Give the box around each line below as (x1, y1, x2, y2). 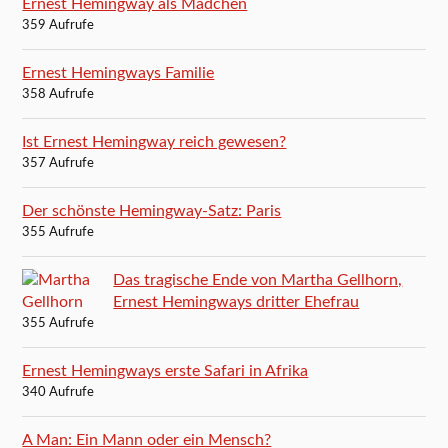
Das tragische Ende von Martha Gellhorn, (113, 271, 403, 288)
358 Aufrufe (22, 87, 95, 101)
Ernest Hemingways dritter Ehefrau (113, 293, 360, 310)
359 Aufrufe (22, 18, 95, 32)
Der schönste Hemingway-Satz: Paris (22, 202, 282, 219)
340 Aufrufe (22, 385, 95, 399)
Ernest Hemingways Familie (22, 64, 215, 81)
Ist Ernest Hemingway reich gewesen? (22, 133, 287, 150)
